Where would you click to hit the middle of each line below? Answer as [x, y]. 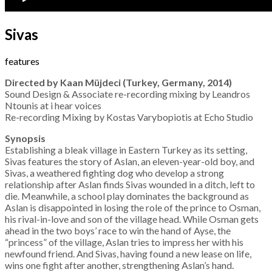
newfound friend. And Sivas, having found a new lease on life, [128, 253]
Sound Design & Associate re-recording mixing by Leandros [127, 93]
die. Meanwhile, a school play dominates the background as [127, 195]
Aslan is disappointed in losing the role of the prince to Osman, [133, 207]
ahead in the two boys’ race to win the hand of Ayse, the [118, 230]
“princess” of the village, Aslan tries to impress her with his [124, 242]
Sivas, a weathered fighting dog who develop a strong [114, 172]
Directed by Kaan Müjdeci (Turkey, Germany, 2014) [118, 82]
